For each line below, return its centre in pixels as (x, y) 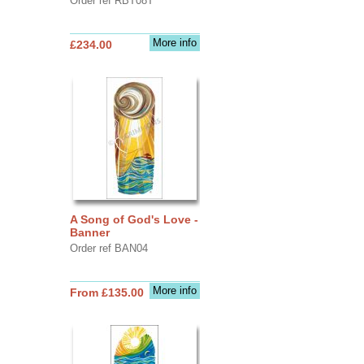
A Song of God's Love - (134, 219)
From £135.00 (106, 292)
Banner (89, 232)
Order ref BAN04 (108, 248)
